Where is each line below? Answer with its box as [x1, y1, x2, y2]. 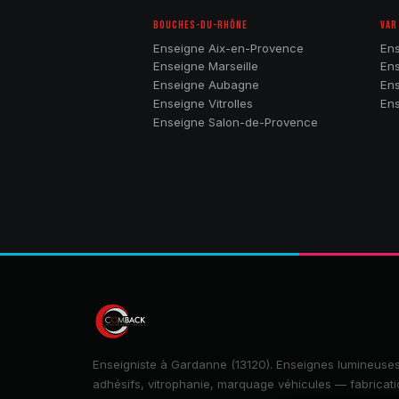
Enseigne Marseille [153, 59, 258, 74]
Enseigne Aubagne [153, 77, 259, 93]
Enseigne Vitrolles [153, 95, 253, 110]
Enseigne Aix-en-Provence [153, 40, 304, 55]
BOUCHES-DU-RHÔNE [153, 17, 248, 32]
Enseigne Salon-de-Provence [153, 114, 318, 129]
